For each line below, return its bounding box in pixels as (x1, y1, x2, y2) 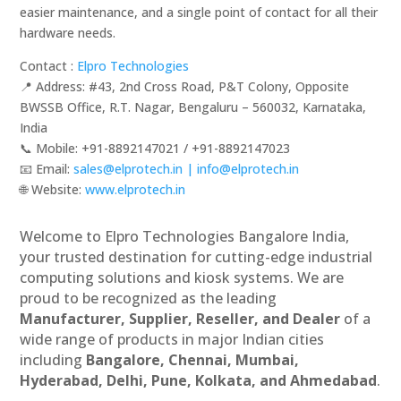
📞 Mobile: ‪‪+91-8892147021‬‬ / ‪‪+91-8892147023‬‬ (20, 140, 291, 158)
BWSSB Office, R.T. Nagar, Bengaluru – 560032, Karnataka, (20, 98, 367, 116)
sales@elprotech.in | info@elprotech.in (73, 160, 300, 178)
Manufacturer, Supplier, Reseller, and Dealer (20, 309, 341, 329)
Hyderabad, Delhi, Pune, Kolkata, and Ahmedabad (20, 371, 378, 391)
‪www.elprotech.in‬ (85, 181, 186, 199)
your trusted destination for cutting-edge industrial (20, 247, 373, 268)
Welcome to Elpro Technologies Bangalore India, (20, 226, 350, 247)
